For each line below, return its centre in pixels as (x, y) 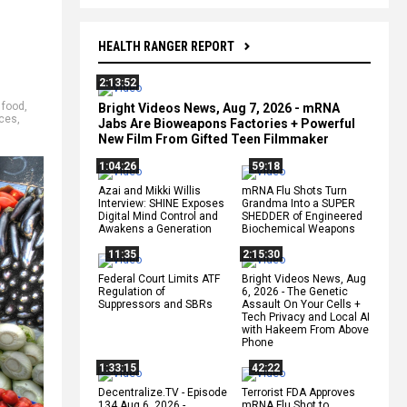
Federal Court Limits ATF (159, 278)
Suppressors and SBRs (155, 304)
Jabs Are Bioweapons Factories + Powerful (227, 123)
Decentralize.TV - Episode (163, 392)
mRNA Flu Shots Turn (294, 190)
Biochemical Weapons (298, 228)
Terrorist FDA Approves (298, 392)
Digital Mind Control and (158, 216)
